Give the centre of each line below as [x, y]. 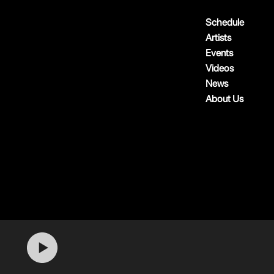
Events [219, 53]
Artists [218, 38]
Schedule [225, 22]
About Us [224, 99]
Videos [220, 68]
